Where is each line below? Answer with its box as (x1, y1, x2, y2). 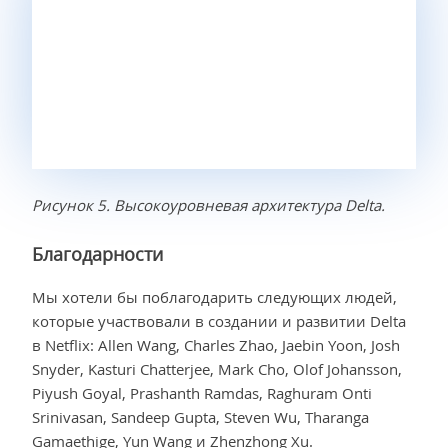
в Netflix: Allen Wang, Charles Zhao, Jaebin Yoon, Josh (32, 335, 400, 356)
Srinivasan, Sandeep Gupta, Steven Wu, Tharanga (32, 407, 369, 428)
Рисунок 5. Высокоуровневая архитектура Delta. (32, 195, 385, 216)
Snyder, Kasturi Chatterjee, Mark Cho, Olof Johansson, (32, 359, 402, 380)
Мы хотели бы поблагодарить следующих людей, (32, 287, 397, 308)
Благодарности (32, 241, 163, 266)
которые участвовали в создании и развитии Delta (32, 311, 406, 332)
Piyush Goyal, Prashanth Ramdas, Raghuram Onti (32, 383, 372, 404)
